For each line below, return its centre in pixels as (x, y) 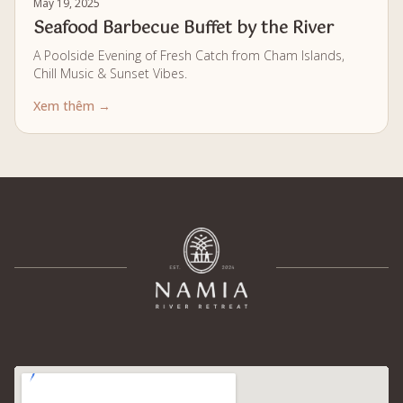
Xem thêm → (72, 105)
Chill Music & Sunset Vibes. (110, 73)
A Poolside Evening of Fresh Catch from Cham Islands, (189, 55)
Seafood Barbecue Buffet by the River (184, 28)
